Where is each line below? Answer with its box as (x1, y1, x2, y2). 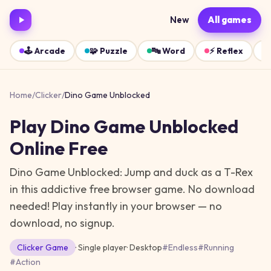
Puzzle (100, 45, 128, 56)
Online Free (10, 137, 108, 160)
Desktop (129, 242, 162, 253)
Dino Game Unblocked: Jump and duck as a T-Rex (10, 165, 253, 179)
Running (204, 242, 234, 253)
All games (207, 14, 252, 25)
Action (16, 256, 41, 267)
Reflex (217, 45, 243, 56)
